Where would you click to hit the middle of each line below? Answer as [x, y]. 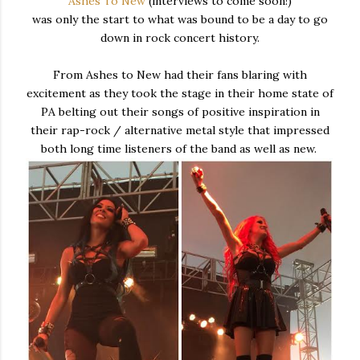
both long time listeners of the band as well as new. [180, 148]
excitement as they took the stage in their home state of [180, 93]
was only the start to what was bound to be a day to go [180, 19]
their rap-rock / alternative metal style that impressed [180, 130]
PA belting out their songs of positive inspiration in [180, 111]
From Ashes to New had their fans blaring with [180, 74]
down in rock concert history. [180, 37]
